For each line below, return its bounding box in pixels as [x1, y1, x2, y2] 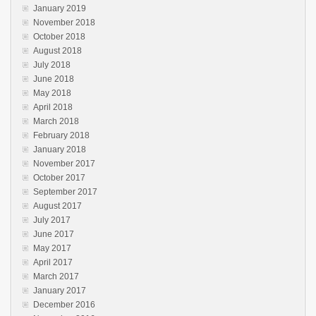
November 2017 [33, 158, 95, 169]
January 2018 [33, 144, 86, 154]
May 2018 [33, 87, 71, 98]
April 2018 [33, 102, 73, 112]
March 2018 [33, 116, 79, 126]
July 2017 [33, 214, 71, 225]
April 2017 [33, 257, 73, 267]
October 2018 [33, 31, 85, 42]
